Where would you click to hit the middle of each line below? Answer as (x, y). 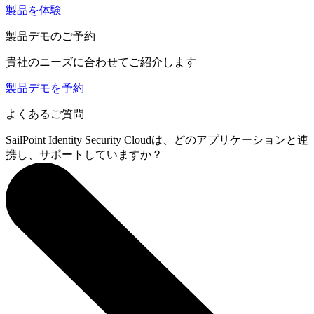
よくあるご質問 (45, 114)
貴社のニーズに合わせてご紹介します (101, 62)
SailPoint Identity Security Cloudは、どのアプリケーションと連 (157, 140)
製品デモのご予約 (50, 36)
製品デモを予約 (45, 88)
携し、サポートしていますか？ (84, 155)
